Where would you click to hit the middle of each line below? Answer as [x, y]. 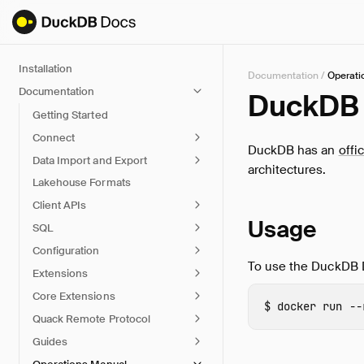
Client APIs [60, 205]
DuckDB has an [293, 150]
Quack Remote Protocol [91, 318]
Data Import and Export [90, 160]
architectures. [287, 170]
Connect [54, 137]
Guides [50, 341]
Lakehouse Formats [82, 182]
